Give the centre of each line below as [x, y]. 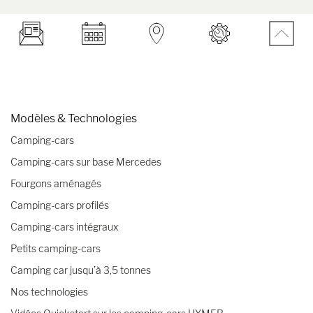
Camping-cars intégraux [64, 226]
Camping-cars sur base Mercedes [86, 161]
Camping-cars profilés [60, 205]
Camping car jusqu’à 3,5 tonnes [81, 270]
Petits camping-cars [56, 248]
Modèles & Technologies [74, 118]
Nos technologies [49, 291]
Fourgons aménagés [56, 183]
